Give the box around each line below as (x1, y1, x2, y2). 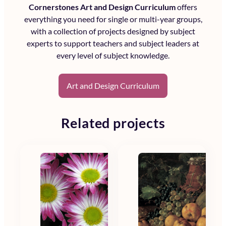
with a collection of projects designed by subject (31, 26, 195, 36)
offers (176, 2, 197, 12)
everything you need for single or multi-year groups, (24, 14, 202, 24)
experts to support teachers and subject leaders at (27, 38, 199, 48)
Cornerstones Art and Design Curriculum (29, 2, 176, 12)
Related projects (61, 115, 165, 131)
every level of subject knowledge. (56, 50, 169, 60)
